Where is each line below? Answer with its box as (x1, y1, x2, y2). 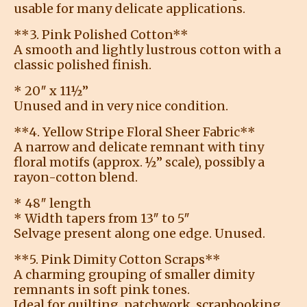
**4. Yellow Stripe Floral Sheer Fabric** (14, 123, 256, 140)
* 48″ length (14, 195, 91, 211)
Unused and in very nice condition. (14, 97, 228, 114)
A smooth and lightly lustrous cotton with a (14, 41, 281, 58)
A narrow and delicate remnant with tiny (14, 138, 264, 155)
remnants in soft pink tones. (14, 281, 190, 297)
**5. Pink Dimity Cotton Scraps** (14, 251, 221, 267)
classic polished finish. (14, 56, 151, 73)
